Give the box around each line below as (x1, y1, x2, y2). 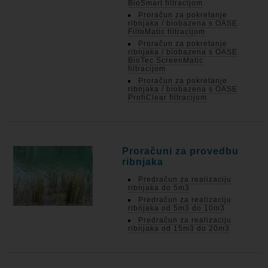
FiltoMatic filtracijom (128, 28, 206, 36)
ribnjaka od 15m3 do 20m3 (128, 224, 230, 233)
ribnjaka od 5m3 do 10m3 (128, 204, 226, 212)
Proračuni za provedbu (122, 146, 239, 156)
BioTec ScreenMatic (128, 56, 204, 65)
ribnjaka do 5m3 (128, 184, 190, 192)
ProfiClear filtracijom (128, 93, 208, 102)
